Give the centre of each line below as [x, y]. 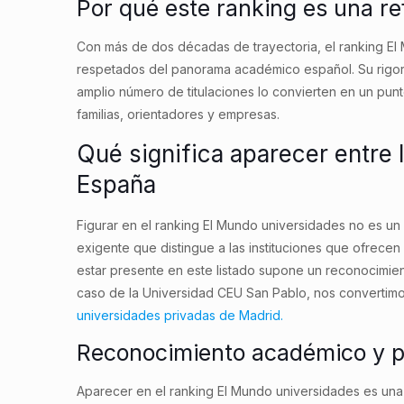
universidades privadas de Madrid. [180, 316]
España [117, 185]
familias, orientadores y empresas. [179, 115]
